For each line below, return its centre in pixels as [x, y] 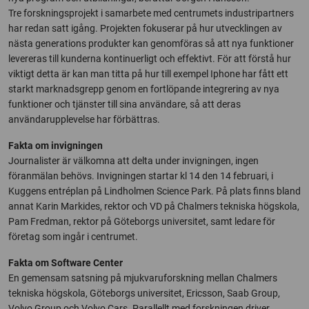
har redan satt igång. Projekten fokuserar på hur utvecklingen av [145, 28]
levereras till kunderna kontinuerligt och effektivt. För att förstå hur [150, 59]
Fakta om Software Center [66, 263]
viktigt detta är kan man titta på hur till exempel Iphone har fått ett [148, 74]
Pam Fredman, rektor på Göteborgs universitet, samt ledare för [142, 221]
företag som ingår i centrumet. [73, 237]
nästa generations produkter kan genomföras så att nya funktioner [151, 43]
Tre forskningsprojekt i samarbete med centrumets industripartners [151, 13]
